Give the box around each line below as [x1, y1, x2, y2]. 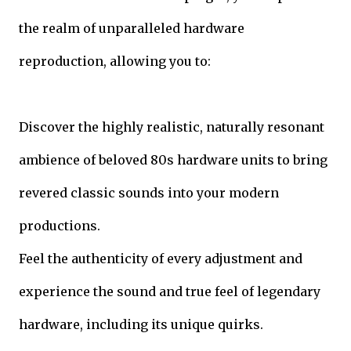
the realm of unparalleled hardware [19, 20, 244, 36]
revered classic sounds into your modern [19, 184, 279, 201]
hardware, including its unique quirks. [19, 316, 263, 332]
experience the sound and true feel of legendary [19, 283, 320, 299]
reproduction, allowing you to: [19, 52, 211, 69]
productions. [19, 217, 100, 233]
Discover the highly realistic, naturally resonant [19, 118, 324, 135]
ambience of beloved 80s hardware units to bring [19, 151, 327, 168]
